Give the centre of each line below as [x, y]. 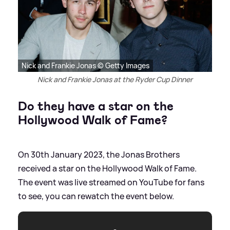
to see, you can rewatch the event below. [96, 196]
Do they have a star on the [96, 107]
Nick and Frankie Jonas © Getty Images [85, 66]
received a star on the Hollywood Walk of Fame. [107, 169]
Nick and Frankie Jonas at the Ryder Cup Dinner [115, 80]
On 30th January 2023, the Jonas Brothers [99, 155]
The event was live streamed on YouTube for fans [111, 183]
